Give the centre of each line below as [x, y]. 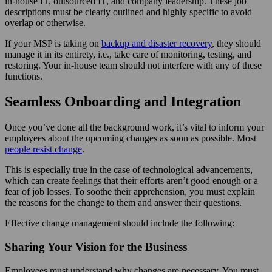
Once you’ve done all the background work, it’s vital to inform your [134, 127]
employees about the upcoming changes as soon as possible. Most [131, 138]
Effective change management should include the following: [120, 223]
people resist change [43, 149]
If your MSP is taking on [53, 43]
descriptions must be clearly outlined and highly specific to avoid [128, 12]
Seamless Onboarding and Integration [123, 102]
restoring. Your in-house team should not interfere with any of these [133, 65]
